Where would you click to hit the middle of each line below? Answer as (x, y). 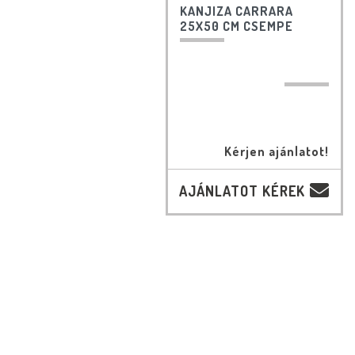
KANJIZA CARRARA (237, 11)
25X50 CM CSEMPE (237, 27)
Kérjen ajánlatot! (277, 152)
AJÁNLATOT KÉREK (242, 191)
